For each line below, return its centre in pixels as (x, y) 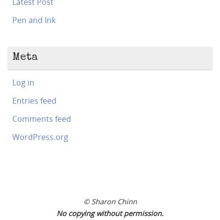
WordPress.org (40, 137)
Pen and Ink (34, 20)
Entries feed (34, 101)
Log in (23, 83)
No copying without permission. (110, 213)
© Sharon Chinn (110, 202)
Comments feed (42, 119)
